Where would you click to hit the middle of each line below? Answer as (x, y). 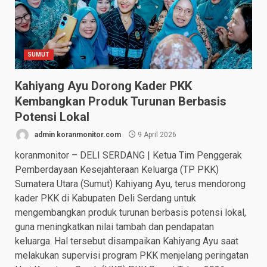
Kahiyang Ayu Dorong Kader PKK (103, 86)
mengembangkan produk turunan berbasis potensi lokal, (131, 213)
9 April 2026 (156, 134)
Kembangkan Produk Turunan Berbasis (121, 102)
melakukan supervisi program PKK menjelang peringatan (132, 256)
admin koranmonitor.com (77, 134)
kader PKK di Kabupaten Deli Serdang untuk (105, 198)
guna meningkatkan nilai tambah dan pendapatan (114, 227)
